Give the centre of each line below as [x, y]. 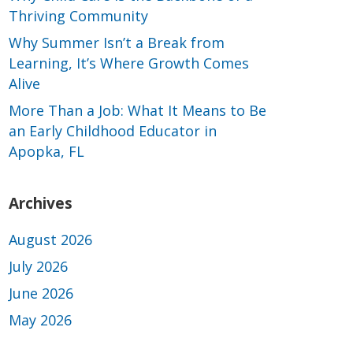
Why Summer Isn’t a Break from [117, 42]
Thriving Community [78, 15]
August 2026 [50, 239]
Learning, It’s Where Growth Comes [129, 63]
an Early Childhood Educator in [113, 130]
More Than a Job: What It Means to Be [137, 110]
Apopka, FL [46, 151]
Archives [41, 203]
